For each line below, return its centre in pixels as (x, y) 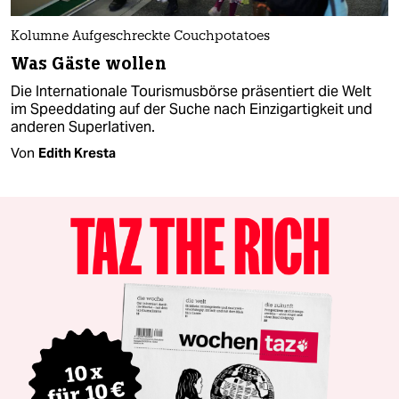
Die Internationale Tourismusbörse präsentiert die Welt (191, 92)
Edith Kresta (77, 153)
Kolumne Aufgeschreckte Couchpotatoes (140, 37)
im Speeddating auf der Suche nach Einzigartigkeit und (191, 110)
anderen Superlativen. (83, 127)
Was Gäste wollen (89, 64)
